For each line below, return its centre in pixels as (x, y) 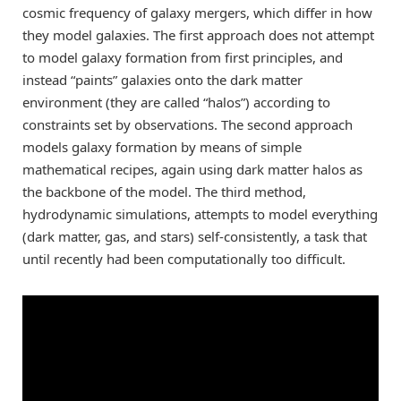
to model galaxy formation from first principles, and (183, 57)
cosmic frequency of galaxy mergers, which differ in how (197, 12)
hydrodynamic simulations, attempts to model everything (200, 213)
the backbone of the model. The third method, (164, 191)
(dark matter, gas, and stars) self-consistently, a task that (195, 236)
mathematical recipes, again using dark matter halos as (192, 169)
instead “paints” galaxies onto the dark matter (162, 79)
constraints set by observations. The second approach (188, 124)
